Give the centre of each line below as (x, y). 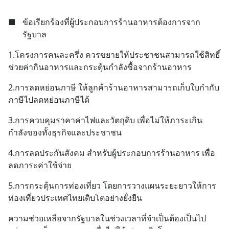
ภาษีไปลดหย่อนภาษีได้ (49, 100)
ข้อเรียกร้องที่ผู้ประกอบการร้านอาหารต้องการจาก (111, 22)
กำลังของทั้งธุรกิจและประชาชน (65, 133)
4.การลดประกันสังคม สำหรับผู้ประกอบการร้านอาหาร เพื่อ (112, 153)
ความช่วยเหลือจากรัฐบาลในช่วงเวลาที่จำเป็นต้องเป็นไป (107, 219)
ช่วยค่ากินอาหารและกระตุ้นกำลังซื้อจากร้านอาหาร (100, 67)
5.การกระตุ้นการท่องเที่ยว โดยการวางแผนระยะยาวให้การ (112, 186)
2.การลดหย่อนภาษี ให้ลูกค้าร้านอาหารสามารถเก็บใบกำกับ (114, 88)
